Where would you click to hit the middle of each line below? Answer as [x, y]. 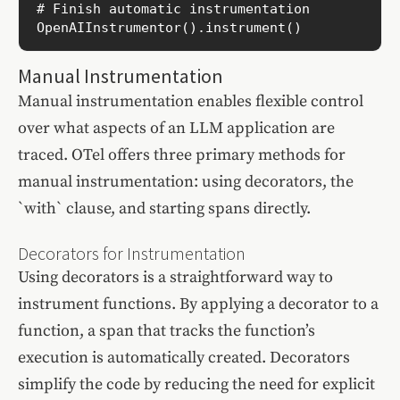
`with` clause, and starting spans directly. [164, 209]
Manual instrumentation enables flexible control [191, 102]
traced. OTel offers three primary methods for [182, 155]
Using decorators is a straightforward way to [175, 278]
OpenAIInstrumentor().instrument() [169, 27]
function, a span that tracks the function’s [167, 331]
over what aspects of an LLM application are [176, 129]
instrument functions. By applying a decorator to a [198, 304]
